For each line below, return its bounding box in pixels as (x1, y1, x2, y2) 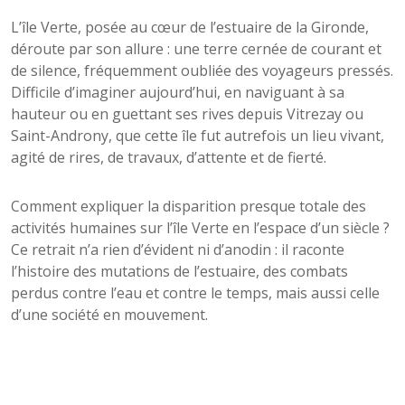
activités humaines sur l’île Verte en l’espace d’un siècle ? (11, 217, 390, 238)
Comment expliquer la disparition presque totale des (11, 195, 366, 216)
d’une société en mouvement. (11, 304, 208, 325)
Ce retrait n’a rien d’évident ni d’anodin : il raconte (11, 239, 344, 259)
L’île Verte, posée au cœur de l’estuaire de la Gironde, (11, 16, 369, 37)
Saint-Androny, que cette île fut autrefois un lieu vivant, (11, 125, 384, 146)
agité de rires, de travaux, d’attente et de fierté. (11, 146, 326, 167)
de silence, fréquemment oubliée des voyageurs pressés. (11, 60, 393, 80)
